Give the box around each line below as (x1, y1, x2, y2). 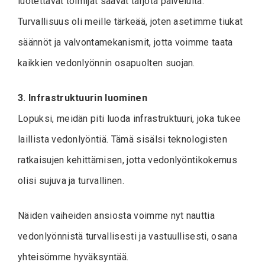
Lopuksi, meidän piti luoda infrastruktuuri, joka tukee (18, 113, 241, 125)
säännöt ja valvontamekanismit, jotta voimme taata (18, 37, 233, 49)
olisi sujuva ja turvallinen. (18, 175, 124, 187)
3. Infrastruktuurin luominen (18, 92, 147, 104)
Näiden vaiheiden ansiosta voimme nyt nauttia (18, 210, 215, 222)
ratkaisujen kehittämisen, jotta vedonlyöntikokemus (18, 154, 238, 166)
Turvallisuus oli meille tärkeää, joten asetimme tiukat (18, 16, 243, 28)
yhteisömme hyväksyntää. (18, 251, 129, 263)
